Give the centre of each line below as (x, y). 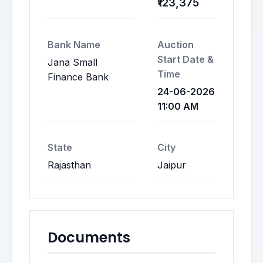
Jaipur (172, 165)
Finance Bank (78, 77)
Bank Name (74, 45)
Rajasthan (69, 165)
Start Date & (186, 59)
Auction (176, 45)
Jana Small (73, 62)
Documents (89, 237)
